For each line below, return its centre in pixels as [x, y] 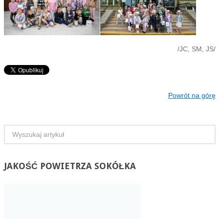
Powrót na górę [192, 95]
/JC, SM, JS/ [196, 49]
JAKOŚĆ [21, 166]
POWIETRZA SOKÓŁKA [87, 166]
